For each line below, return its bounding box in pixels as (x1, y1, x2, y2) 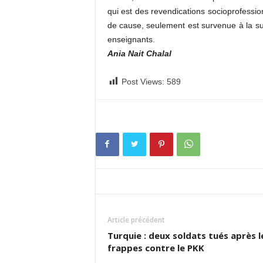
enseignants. (107, 35, 155, 44)
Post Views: (121, 77, 164, 86)
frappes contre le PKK (107, 242, 204, 254)
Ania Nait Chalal (107, 49, 171, 58)
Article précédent (107, 215, 165, 225)
